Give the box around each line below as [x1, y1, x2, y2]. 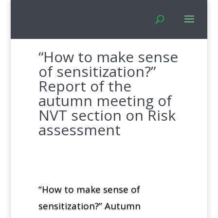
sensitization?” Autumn [38, 199, 141, 212]
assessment [38, 119, 121, 140]
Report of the [38, 75, 131, 96]
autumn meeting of [38, 90, 172, 110]
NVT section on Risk [38, 105, 176, 125]
